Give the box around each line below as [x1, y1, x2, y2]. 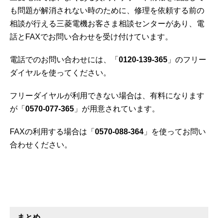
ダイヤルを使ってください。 [10, 68, 111, 77]
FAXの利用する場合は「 [10, 127, 95, 136]
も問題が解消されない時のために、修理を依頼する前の [10, 6, 204, 15]
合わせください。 [10, 140, 72, 149]
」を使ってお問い [144, 127, 206, 136]
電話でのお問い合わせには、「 [10, 55, 119, 64]
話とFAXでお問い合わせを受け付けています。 [10, 32, 173, 41]
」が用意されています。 [74, 104, 160, 113]
